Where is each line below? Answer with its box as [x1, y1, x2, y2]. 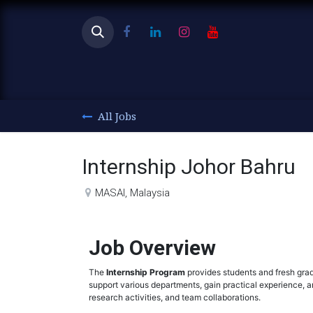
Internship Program [106, 266, 187, 277]
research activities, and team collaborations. [89, 291, 261, 303]
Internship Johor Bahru [82, 154, 296, 179]
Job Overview [89, 235, 216, 260]
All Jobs [98, 108, 136, 123]
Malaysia [130, 186, 170, 199]
